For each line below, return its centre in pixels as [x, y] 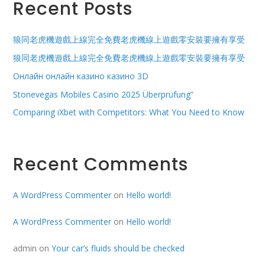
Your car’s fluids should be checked [118, 248]
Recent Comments [101, 164]
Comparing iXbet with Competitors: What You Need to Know [129, 112]
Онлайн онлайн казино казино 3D [81, 76]
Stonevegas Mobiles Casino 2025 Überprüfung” [104, 94]
